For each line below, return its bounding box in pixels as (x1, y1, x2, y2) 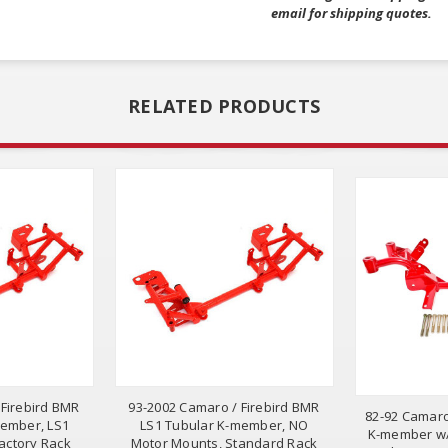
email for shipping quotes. (270, 3, 432, 22)
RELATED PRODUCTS (128, 94, 320, 119)
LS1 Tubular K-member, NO (140, 415, 308, 434)
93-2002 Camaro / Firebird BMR (128, 397, 320, 416)
